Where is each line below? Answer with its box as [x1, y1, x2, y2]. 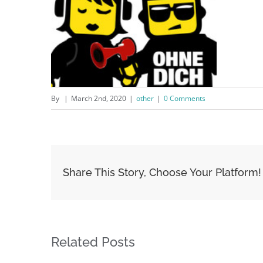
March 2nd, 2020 [71, 93, 126, 103]
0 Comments [164, 93, 205, 103]
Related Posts [51, 234, 135, 249]
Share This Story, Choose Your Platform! [63, 166, 261, 178]
